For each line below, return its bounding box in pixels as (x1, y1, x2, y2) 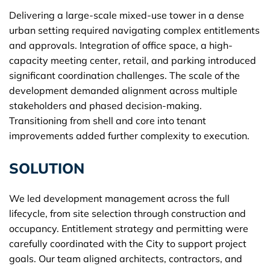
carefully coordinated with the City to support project (9, 237, 246, 250)
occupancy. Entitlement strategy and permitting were (9, 222, 248, 234)
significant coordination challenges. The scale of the (9, 69, 240, 81)
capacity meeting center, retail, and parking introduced (9, 54, 256, 66)
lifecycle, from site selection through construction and (9, 207, 246, 219)
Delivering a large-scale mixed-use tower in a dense (9, 8, 244, 21)
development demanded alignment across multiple (9, 84, 237, 96)
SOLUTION (9, 159, 84, 177)
